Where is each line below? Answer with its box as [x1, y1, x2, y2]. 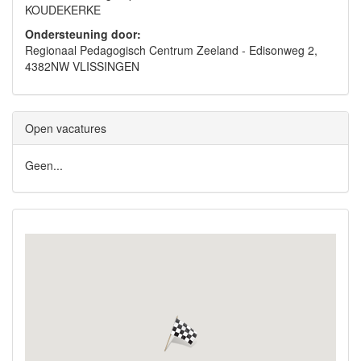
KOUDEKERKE [25, 2, 101, 18]
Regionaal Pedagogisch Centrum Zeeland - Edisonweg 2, [25, 42, 317, 58]
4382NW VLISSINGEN [25, 58, 139, 74]
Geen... [25, 157, 63, 173]
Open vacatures [25, 120, 106, 136]
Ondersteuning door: [25, 26, 141, 42]
